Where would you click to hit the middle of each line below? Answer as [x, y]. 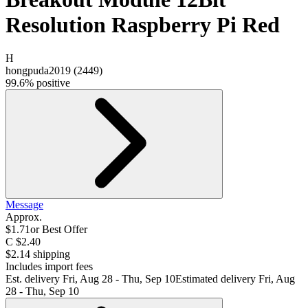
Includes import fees [49, 267]
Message [24, 205]
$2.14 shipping [38, 254]
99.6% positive [38, 83]
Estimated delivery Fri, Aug [235, 279]
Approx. [24, 217]
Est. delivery [34, 279]
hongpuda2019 [38, 71]
